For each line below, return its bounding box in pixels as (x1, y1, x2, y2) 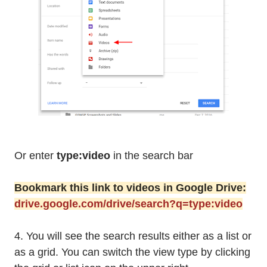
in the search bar (113, 150, 193, 162)
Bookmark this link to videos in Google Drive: (14, 182, 246, 194)
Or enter (14, 150, 57, 162)
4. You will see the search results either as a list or (14, 230, 252, 243)
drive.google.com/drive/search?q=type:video (14, 198, 243, 210)
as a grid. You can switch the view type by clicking (14, 246, 250, 259)
